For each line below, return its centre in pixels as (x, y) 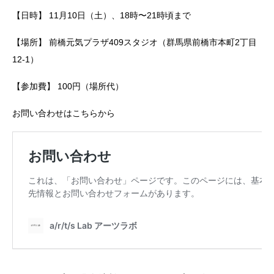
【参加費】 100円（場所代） (68, 87)
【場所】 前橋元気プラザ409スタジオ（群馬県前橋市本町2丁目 (135, 43)
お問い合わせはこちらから (64, 113)
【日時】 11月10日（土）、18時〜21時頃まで (102, 16)
